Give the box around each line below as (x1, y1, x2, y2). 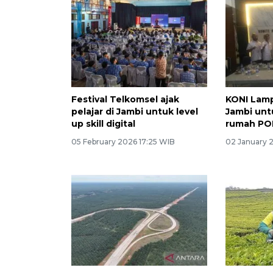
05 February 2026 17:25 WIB (71, 137, 175, 147)
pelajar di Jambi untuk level (71, 106, 198, 118)
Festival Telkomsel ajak (71, 94, 179, 105)
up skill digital (71, 118, 135, 130)
